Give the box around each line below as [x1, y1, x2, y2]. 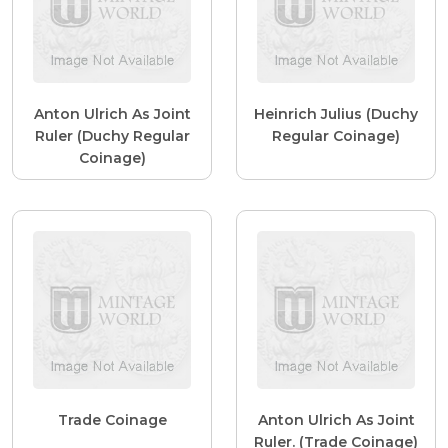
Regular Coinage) [272, 126, 400, 145]
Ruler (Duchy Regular [34, 126, 190, 145]
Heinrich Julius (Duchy [254, 104, 418, 123]
